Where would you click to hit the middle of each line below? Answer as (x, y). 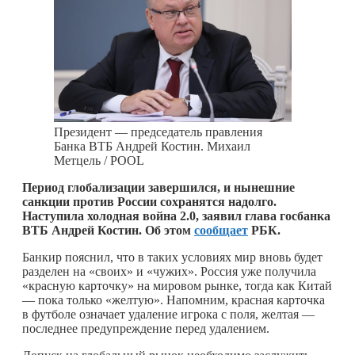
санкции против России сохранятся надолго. (149, 201)
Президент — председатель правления (158, 132)
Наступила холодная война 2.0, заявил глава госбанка (176, 216)
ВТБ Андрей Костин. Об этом (108, 230)
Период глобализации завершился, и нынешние (158, 187)
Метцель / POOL (99, 160)
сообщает (221, 230)
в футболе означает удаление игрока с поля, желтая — (168, 314)
